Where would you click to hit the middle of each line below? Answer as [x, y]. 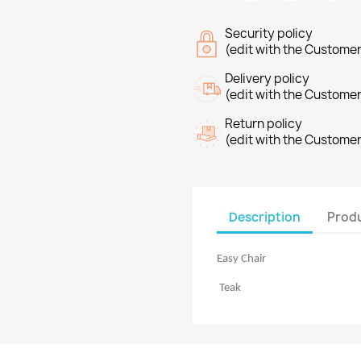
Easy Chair [241, 259]
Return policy [263, 124]
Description [265, 217]
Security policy [269, 33]
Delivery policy [267, 79]
